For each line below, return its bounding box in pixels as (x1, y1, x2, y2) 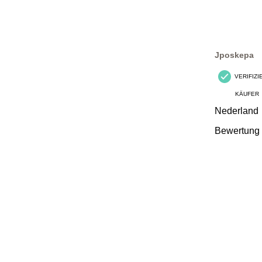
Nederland (214, 105, 259, 116)
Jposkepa (214, 50, 254, 60)
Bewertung (214, 125, 260, 136)
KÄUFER (235, 90, 260, 97)
